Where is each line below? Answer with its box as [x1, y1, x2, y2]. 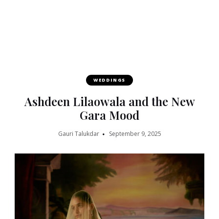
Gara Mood [80, 107, 139, 123]
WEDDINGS [93, 76, 126, 83]
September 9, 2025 [109, 129, 161, 138]
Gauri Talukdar [58, 129, 99, 138]
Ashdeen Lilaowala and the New [24, 93, 195, 109]
